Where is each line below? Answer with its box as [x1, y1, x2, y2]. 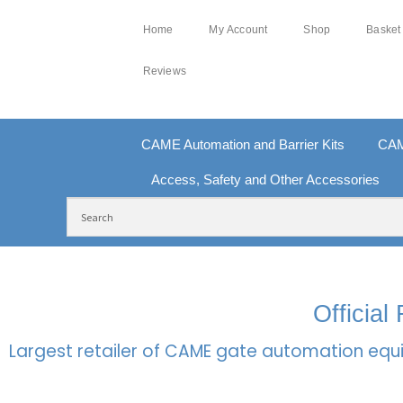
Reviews [142, 61, 187, 81]
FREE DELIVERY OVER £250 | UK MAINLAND [35, 270, 281, 286]
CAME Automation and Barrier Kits [141, 137, 345, 153]
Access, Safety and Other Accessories [151, 171, 381, 187]
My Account [209, 20, 268, 40]
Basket [366, 20, 401, 40]
